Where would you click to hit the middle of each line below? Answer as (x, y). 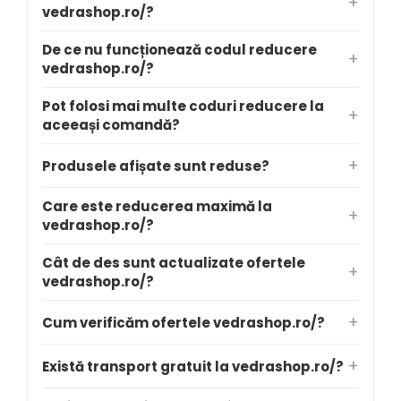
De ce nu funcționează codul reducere (179, 50)
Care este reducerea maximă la (157, 206)
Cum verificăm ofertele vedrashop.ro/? (183, 322)
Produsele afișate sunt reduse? (156, 166)
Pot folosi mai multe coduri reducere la (183, 106)
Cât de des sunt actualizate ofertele (174, 263)
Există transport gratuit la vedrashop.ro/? (193, 366)
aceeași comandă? (111, 125)
